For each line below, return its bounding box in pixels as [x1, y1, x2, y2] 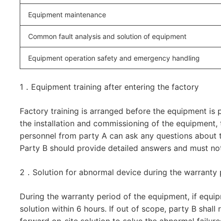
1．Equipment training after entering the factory [20, 82, 199, 92]
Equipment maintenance [28, 10, 106, 19]
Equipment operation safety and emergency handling [28, 54, 200, 62]
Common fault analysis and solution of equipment [28, 32, 186, 40]
